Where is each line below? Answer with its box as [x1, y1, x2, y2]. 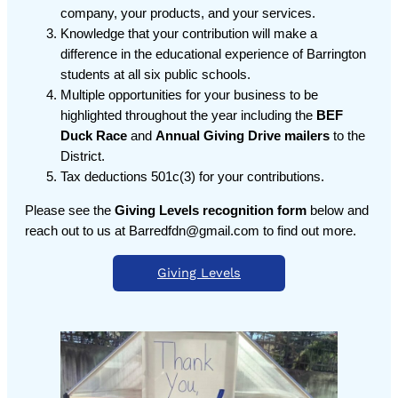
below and [306, 203, 369, 219]
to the [330, 129, 365, 144]
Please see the [25, 203, 115, 219]
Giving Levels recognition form [115, 203, 306, 219]
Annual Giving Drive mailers [155, 129, 330, 144]
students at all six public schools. [60, 68, 251, 83]
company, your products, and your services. [60, 6, 315, 21]
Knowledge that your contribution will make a [60, 27, 317, 42]
